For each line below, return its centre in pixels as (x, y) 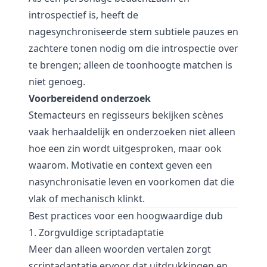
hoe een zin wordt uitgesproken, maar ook (125, 148)
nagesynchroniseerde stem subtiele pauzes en (133, 32)
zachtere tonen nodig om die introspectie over (133, 48)
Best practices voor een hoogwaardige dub (126, 216)
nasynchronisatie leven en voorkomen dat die (131, 182)
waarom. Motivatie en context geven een (120, 165)
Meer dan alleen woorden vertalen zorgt (120, 249)
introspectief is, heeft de (83, 15)
